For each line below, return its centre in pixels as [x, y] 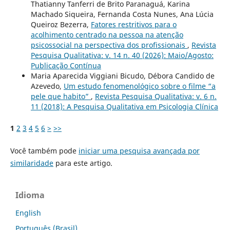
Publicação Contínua [66, 65]
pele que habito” [61, 96]
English [28, 213]
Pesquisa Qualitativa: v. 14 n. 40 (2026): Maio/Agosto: [122, 55]
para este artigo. [83, 163]
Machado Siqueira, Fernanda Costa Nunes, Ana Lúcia [122, 14]
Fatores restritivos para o [133, 24]
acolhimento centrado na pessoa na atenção [107, 34]
